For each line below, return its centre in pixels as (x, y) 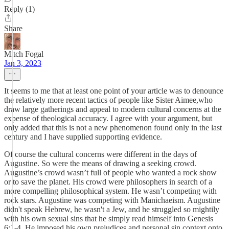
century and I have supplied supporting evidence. (83, 137)
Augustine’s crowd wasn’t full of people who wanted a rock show (110, 173)
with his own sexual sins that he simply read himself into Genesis (109, 219)
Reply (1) (19, 9)
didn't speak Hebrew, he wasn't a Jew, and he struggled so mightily (112, 209)
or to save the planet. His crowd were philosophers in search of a (108, 182)
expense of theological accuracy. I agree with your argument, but (108, 118)
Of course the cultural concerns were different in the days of (100, 154)
